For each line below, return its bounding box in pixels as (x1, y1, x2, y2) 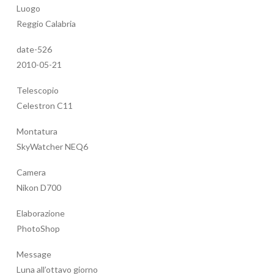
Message (17, 249, 51, 260)
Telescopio (17, 85, 59, 96)
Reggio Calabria (17, 18, 76, 29)
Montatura (17, 126, 57, 137)
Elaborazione (17, 208, 65, 219)
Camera (17, 167, 46, 178)
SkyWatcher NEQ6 (17, 141, 88, 152)
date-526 (17, 44, 52, 55)
